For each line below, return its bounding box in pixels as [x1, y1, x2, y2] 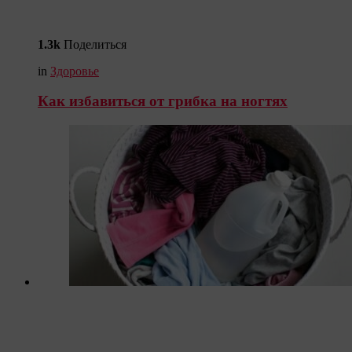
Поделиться [64, 37, 126, 51]
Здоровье [50, 64, 99, 78]
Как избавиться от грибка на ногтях [38, 93, 288, 110]
